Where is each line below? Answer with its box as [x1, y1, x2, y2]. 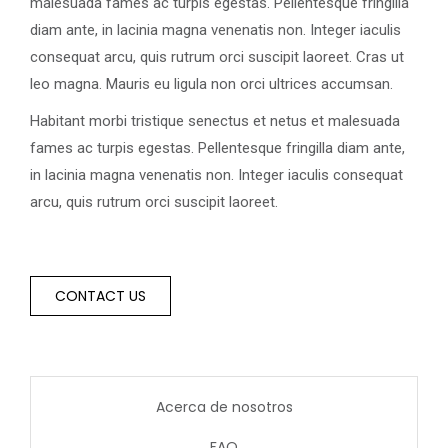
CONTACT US [55, 286, 146, 307]
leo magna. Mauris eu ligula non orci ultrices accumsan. [30, 75, 393, 94]
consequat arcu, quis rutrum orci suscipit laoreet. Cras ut [30, 48, 404, 67]
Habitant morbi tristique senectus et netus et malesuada [30, 112, 400, 131]
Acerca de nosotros [155, 397, 293, 418]
